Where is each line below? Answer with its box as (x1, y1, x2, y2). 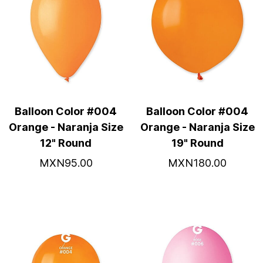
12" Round (40, 137, 92, 149)
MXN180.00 (168, 157, 227, 169)
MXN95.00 (39, 157, 93, 169)
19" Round (171, 137, 224, 149)
